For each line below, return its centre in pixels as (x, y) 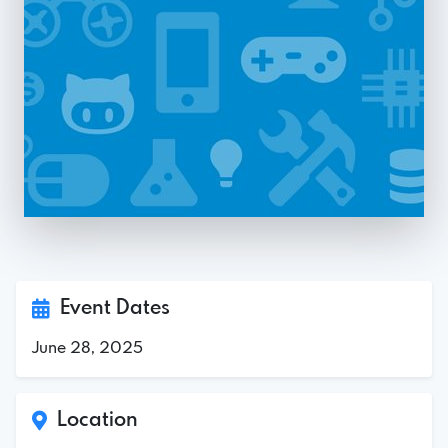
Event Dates (110, 308)
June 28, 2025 (87, 348)
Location (92, 420)
